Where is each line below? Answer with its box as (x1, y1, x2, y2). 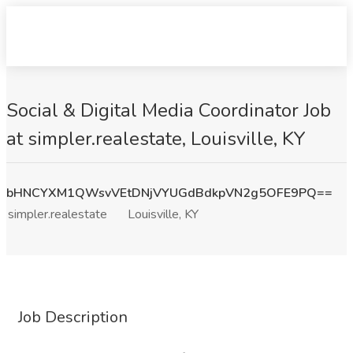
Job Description (18, 307, 128, 328)
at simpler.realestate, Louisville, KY (6, 126, 306, 151)
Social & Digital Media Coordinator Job (6, 98, 331, 123)
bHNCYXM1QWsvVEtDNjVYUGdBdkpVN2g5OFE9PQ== (6, 184, 333, 202)
